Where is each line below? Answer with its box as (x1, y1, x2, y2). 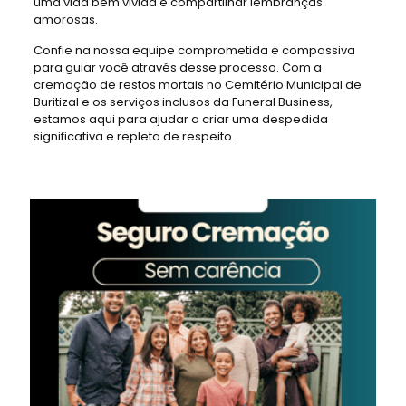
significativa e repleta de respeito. (33, 128, 235, 145)
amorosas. (33, 11, 98, 28)
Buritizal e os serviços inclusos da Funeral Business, (33, 93, 333, 111)
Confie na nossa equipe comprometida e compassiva (33, 42, 355, 59)
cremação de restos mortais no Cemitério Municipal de (33, 76, 362, 93)
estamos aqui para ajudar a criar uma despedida (33, 111, 328, 128)
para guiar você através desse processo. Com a (33, 59, 322, 76)
